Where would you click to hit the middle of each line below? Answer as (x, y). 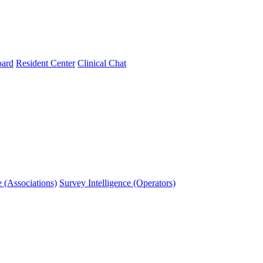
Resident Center (45, 63)
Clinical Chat (102, 63)
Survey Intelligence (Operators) (117, 183)
